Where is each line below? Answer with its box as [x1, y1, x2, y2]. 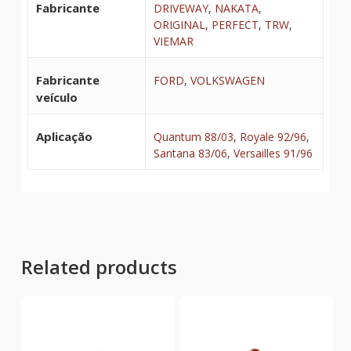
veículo [35, 89, 78, 105]
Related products [20, 253, 177, 280]
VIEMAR [153, 33, 194, 49]
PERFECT [211, 16, 259, 32]
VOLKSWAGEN [190, 72, 265, 88]
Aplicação [35, 128, 92, 144]
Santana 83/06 [153, 145, 227, 161]
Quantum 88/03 [153, 128, 233, 144]
